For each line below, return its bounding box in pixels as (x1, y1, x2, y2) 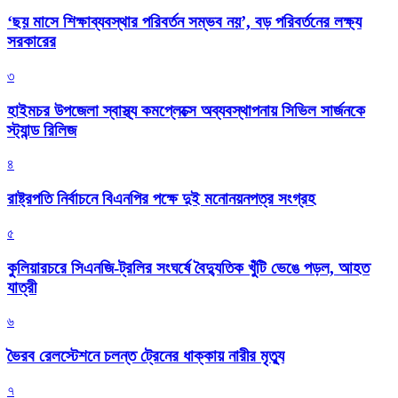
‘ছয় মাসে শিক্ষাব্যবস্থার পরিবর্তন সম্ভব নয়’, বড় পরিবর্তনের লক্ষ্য (7, 12, 362, 32)
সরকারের (7, 32, 56, 52)
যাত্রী (7, 277, 36, 297)
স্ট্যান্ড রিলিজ (7, 120, 76, 139)
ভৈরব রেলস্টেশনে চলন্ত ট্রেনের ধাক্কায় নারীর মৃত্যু (7, 346, 284, 366)
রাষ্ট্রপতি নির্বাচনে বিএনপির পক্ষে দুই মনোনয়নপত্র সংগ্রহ (7, 189, 315, 209)
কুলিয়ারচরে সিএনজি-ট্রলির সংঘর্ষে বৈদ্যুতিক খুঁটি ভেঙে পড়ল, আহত (7, 258, 370, 277)
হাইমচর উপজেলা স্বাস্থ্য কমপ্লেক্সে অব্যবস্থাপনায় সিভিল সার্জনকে (7, 100, 365, 120)
